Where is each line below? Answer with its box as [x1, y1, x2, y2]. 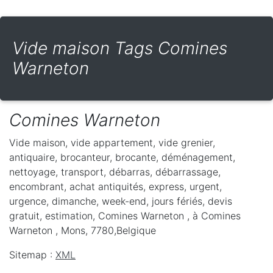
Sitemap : [9, 248, 55, 261]
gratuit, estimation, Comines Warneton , [9, 209, 193, 222]
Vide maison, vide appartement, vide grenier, [9, 136, 215, 149]
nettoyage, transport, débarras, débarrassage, [9, 165, 221, 178]
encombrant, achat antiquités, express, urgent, [9, 180, 222, 193]
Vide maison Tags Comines [12, 37, 227, 58]
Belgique [116, 224, 156, 236]
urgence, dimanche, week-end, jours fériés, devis [9, 194, 232, 207]
